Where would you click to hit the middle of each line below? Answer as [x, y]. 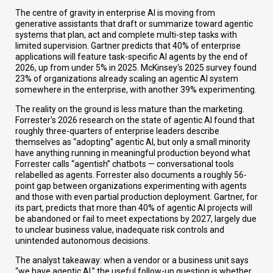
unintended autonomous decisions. [83, 241]
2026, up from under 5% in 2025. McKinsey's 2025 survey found [136, 68]
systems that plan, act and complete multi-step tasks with [126, 35]
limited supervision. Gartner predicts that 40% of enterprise [128, 46]
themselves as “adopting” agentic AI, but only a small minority [133, 142]
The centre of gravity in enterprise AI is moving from [115, 13]
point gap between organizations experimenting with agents [131, 186]
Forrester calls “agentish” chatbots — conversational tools [125, 164]
